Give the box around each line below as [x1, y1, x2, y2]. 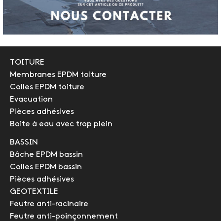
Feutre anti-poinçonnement [10, 212, 118, 220]
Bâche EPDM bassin [10, 150, 83, 158]
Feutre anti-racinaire [10, 200, 88, 208]
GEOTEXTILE [10, 187, 58, 195]
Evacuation [10, 96, 53, 104]
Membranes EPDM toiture [10, 71, 107, 79]
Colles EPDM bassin [10, 163, 82, 171]
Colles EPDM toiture [10, 83, 84, 91]
